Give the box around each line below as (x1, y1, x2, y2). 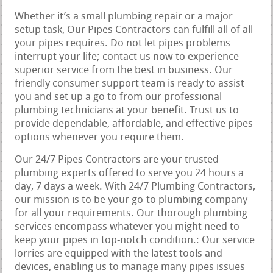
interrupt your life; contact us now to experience (15, 52, 239, 63)
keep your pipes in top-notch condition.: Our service (15, 235, 255, 246)
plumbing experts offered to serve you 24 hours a (15, 168, 244, 179)
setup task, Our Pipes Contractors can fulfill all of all (15, 25, 253, 36)
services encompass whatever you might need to (15, 222, 240, 233)
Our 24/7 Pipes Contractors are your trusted (15, 155, 219, 166)
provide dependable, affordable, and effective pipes (15, 119, 253, 130)
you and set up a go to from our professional (15, 92, 222, 103)
